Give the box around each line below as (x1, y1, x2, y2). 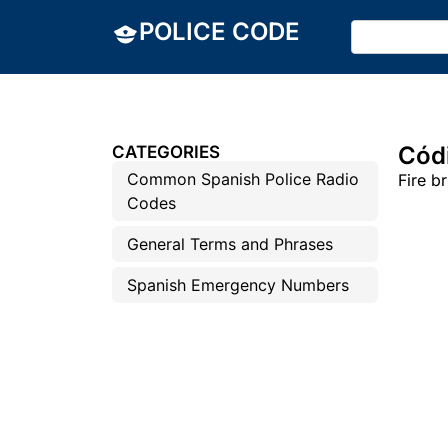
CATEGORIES (112, 142, 220, 162)
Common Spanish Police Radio (127, 169, 359, 189)
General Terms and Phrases (127, 234, 333, 254)
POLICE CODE (139, 17, 300, 46)
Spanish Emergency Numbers (127, 275, 349, 295)
